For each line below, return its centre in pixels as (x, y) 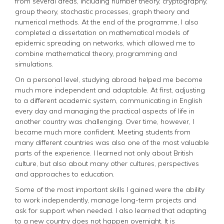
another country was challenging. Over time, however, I (104, 121)
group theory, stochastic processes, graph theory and (102, 11)
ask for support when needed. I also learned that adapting (111, 210)
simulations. (34, 64)
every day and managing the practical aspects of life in (105, 111)
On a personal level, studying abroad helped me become (109, 79)
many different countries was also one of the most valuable (112, 142)
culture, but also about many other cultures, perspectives (107, 163)
